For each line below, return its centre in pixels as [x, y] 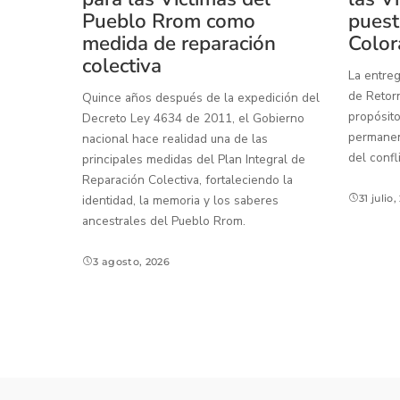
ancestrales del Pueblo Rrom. [164, 221]
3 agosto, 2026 [132, 262]
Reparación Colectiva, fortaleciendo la [187, 179]
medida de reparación [179, 43]
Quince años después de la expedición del [201, 97]
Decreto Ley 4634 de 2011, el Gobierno [193, 118]
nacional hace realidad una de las [175, 138]
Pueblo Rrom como [169, 21]
